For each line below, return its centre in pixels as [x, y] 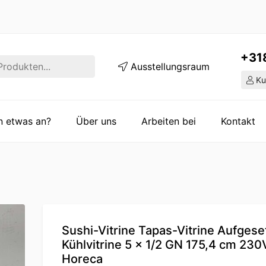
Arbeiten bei [169, 121]
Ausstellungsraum [168, 67]
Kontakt [238, 121]
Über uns [96, 121]
